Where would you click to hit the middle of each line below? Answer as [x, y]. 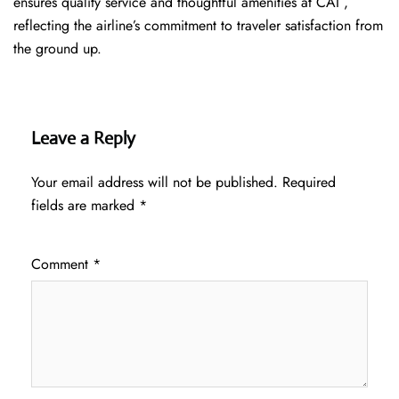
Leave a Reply [83, 139]
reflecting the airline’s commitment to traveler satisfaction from [198, 26]
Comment [62, 265]
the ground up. [57, 49]
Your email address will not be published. [155, 183]
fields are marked [85, 206]
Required [309, 183]
